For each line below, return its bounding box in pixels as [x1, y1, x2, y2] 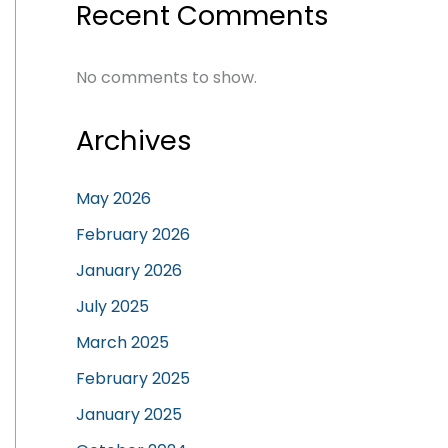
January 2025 [76, 403, 182, 427]
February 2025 [76, 367, 190, 391]
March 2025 [76, 331, 169, 355]
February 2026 [76, 223, 190, 247]
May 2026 [76, 187, 151, 211]
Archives [76, 121, 192, 161]
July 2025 [76, 295, 149, 319]
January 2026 [76, 259, 182, 283]
